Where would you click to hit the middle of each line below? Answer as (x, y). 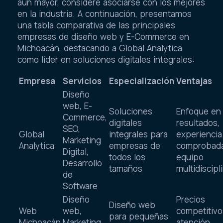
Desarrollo (82, 163)
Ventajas (194, 81)
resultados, (198, 123)
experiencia (199, 134)
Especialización (142, 81)
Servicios (82, 81)
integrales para (138, 134)
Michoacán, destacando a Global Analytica (100, 48)
